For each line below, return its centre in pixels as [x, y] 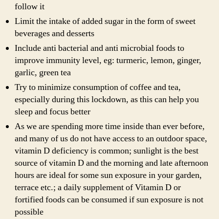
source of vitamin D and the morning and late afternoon [111, 163]
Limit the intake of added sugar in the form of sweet [105, 21]
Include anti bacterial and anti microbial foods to [99, 48]
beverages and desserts [55, 33]
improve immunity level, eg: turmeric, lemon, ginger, [108, 60]
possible [29, 212]
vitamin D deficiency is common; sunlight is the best [107, 151]
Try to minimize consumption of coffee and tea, [98, 87]
